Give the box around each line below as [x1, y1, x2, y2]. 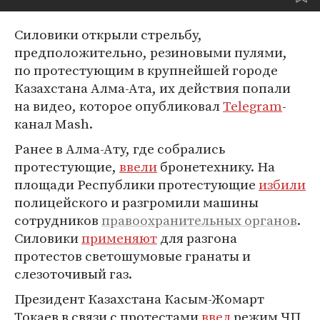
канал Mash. [14, 114, 93, 133]
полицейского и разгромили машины [14, 193, 259, 211]
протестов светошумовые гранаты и [14, 246, 251, 265]
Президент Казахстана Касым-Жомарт [14, 289, 264, 308]
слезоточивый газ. [14, 264, 132, 283]
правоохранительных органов [101, 211, 297, 229]
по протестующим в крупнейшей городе [14, 61, 278, 79]
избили [259, 175, 306, 194]
